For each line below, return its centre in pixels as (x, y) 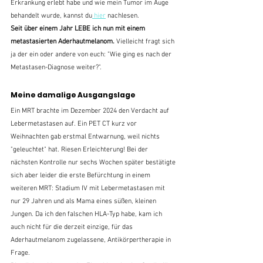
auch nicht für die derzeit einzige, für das (73, 227)
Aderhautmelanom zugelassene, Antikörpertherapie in (92, 240)
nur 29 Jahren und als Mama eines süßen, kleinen (84, 201)
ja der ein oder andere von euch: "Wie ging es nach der (92, 54)
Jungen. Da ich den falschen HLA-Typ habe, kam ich (87, 214)
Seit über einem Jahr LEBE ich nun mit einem (79, 28)
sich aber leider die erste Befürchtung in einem (81, 175)
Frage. (20, 253)
